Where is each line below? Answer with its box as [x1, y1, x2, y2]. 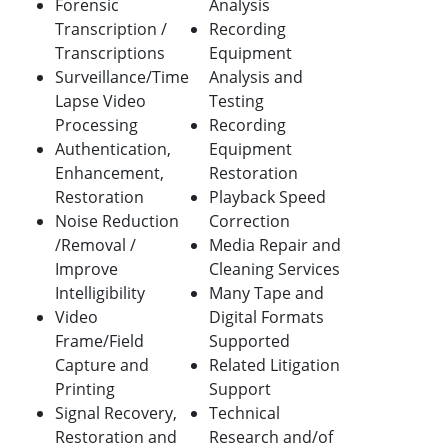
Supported [209, 330, 290, 353]
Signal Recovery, [55, 402, 177, 425]
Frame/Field [55, 330, 144, 353]
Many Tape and [209, 282, 324, 305]
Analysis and [209, 66, 303, 89]
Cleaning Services [209, 258, 340, 281]
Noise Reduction [55, 210, 179, 233]
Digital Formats [209, 306, 324, 329]
